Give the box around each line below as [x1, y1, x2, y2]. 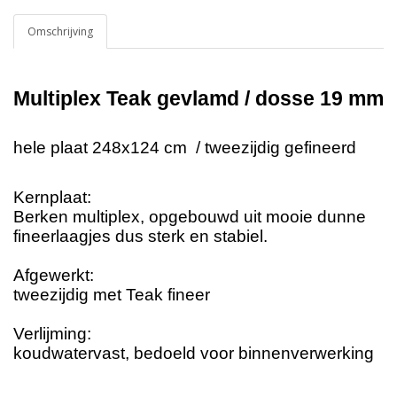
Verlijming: [13, 324, 91, 344]
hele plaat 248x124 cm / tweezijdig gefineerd [13, 138, 365, 158]
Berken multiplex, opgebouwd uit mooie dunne [13, 207, 366, 227]
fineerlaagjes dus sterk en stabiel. [13, 227, 268, 246]
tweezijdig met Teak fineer [13, 285, 214, 305]
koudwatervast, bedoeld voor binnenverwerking [13, 344, 374, 363]
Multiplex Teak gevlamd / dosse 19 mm [13, 87, 384, 111]
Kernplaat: [13, 188, 91, 207]
